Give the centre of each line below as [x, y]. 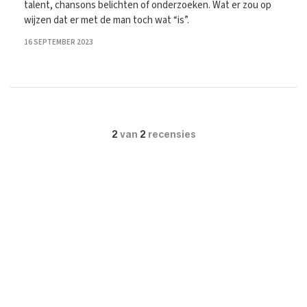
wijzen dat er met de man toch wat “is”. [107, 20]
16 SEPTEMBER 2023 [59, 42]
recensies [171, 135]
